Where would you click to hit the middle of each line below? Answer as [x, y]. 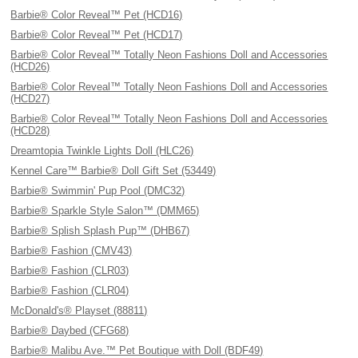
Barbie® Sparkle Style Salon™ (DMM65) [105, 211]
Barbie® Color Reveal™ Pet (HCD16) [97, 15]
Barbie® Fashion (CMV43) [72, 251]
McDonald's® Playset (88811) [79, 310]
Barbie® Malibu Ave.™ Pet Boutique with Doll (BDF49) [137, 350]
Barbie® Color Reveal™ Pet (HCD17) [97, 35]
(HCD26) [30, 67]
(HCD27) [30, 99]
